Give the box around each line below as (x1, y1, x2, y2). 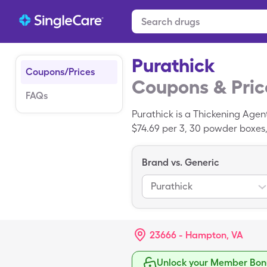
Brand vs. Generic (142, 157, 219, 168)
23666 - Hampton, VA (150, 229, 243, 241)
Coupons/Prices (26, 66, 95, 77)
